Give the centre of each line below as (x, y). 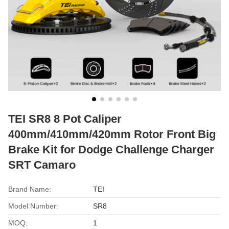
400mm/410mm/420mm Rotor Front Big (112, 134)
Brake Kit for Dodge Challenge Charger (111, 149)
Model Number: (33, 206)
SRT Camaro (42, 165)
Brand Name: (30, 189)
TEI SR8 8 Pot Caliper (65, 119)
